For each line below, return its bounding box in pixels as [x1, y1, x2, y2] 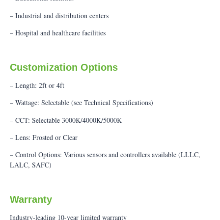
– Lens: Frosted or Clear [10, 133, 78, 142]
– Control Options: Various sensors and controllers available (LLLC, [10, 150, 200, 160]
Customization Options [10, 61, 118, 73]
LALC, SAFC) [10, 160, 52, 170]
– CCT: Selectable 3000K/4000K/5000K [10, 115, 122, 125]
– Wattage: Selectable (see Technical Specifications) [10, 98, 153, 108]
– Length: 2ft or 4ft [10, 80, 64, 90]
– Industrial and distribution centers [10, 10, 109, 20]
